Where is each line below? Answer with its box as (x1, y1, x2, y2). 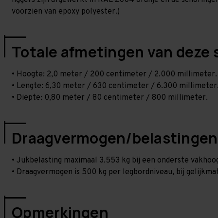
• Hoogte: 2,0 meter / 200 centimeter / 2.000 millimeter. (12, 70, 217, 79)
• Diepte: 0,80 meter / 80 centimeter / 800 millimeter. (12, 93, 208, 103)
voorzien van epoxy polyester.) (12, 7, 120, 17)
